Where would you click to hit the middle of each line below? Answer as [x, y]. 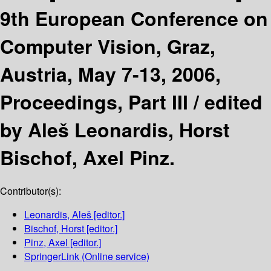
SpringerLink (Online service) [87, 256]
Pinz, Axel [46, 243]
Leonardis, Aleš [58, 215]
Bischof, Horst [54, 229]
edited [233, 101]
